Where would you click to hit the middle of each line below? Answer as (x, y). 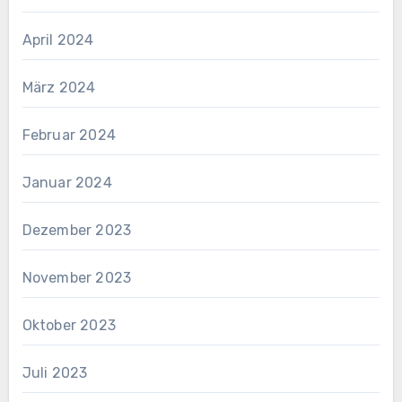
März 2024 (59, 88)
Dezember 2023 (77, 231)
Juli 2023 (55, 373)
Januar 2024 (67, 183)
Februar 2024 (69, 135)
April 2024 (58, 40)
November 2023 (77, 278)
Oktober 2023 (69, 326)
